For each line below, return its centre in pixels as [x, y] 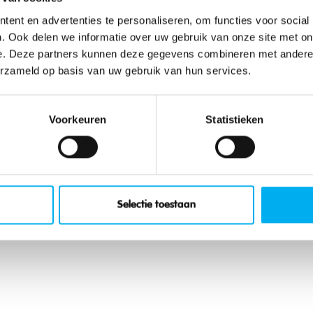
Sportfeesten [53, 192]
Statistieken [235, 119]
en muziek [52, 24]
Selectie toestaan [156, 205]
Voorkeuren [78, 119]
